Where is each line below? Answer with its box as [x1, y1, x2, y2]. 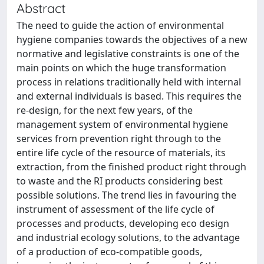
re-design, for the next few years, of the [16, 104, 193, 117]
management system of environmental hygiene [16, 118, 228, 131]
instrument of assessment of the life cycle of [16, 203, 214, 216]
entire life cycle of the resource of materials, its [16, 146, 226, 159]
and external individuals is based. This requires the [16, 90, 242, 103]
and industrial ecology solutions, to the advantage [16, 231, 240, 244]
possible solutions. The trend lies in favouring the [16, 189, 236, 202]
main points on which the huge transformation [16, 61, 226, 74]
